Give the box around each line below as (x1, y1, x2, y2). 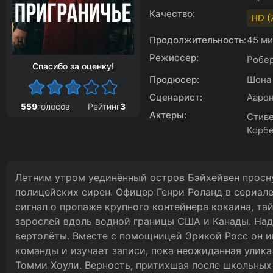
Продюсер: (149, 74, 199, 85)
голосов (37, 101, 71, 112)
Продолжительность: (149, 34, 246, 46)
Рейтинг (87, 101, 120, 112)
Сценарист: (149, 91, 202, 103)
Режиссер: (149, 52, 199, 63)
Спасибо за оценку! (32, 61, 114, 71)
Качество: (149, 8, 195, 19)
